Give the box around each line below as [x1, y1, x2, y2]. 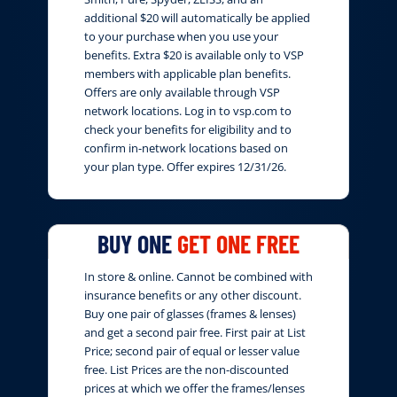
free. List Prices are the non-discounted [84, 362, 289, 378]
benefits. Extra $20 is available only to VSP [84, 47, 304, 64]
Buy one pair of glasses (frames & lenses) [84, 306, 296, 323]
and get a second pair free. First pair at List [84, 324, 306, 341]
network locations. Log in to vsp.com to [84, 103, 292, 120]
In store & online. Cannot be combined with [84, 269, 313, 285]
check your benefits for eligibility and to [84, 121, 292, 138]
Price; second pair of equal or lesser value [84, 343, 300, 360]
